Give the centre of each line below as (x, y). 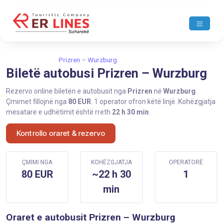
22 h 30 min (130, 112)
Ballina (15, 60)
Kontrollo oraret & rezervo (61, 133)
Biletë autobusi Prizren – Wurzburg (107, 73)
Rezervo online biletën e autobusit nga (67, 91)
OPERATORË (186, 162)
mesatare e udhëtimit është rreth (59, 112)
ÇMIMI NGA (37, 162)
